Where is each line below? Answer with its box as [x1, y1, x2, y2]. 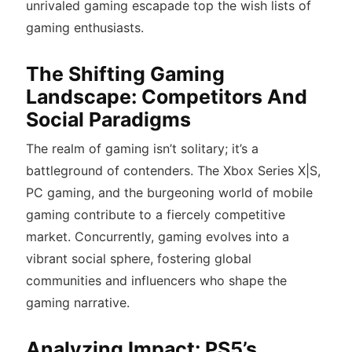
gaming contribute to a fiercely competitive [25, 207, 285, 223]
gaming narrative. [25, 295, 130, 311]
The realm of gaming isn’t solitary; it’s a [25, 141, 258, 157]
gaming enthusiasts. [25, 20, 144, 36]
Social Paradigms [25, 108, 191, 132]
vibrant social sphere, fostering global [25, 251, 251, 267]
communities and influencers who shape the [25, 273, 287, 289]
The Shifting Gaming [25, 62, 225, 86]
